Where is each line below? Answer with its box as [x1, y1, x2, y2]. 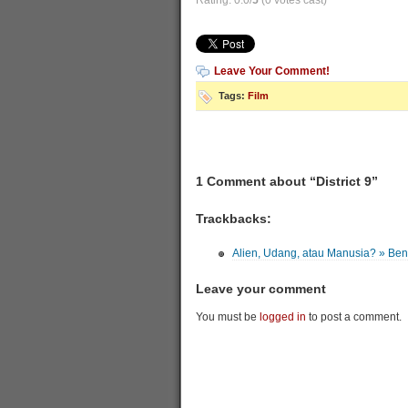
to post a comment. [305, 311, 402, 323]
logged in [259, 311, 306, 323]
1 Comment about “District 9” [195, 174, 378, 189]
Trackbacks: [195, 211, 271, 226]
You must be [195, 311, 260, 323]
